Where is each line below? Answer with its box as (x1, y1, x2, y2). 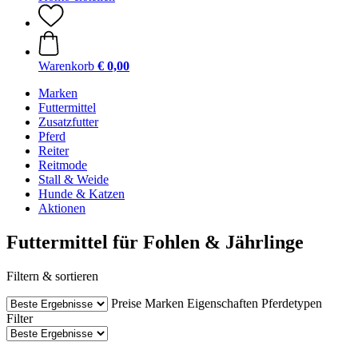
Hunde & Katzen (38, 187, 125, 201)
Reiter (38, 144, 69, 157)
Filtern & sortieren (6, 268, 98, 283)
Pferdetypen (261, 296, 322, 310)
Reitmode (38, 158, 87, 172)
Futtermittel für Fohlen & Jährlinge (6, 231, 304, 253)
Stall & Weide (38, 173, 109, 186)
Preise (111, 296, 141, 310)
